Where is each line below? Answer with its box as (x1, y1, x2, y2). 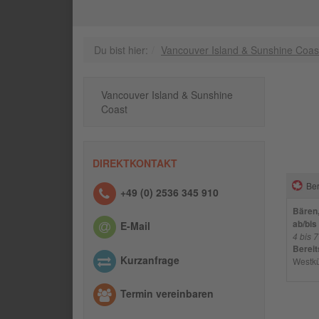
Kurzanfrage (117, 253, 180, 268)
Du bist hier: (94, 43, 148, 57)
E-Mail (117, 219, 151, 234)
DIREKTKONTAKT (93, 156, 177, 170)
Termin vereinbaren (117, 286, 214, 301)
